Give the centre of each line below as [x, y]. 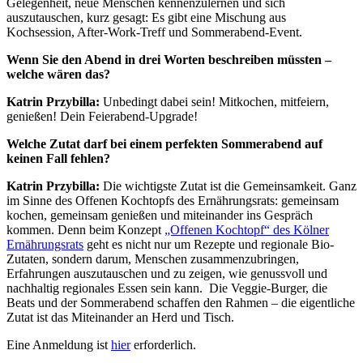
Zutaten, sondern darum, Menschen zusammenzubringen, [153, 258]
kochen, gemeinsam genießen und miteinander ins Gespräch [160, 215]
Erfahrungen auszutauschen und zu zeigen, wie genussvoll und [167, 273]
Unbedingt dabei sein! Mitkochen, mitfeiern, [216, 101]
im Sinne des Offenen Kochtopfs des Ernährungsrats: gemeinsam [173, 200]
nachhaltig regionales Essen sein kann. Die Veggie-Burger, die [167, 288]
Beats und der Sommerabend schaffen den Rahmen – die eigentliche [181, 302]
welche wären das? [58, 74]
